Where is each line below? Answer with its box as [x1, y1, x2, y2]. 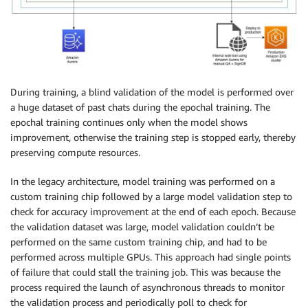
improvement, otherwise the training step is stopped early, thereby [10, 131, 296, 144]
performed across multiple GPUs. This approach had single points [10, 251, 291, 263]
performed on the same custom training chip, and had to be [10, 236, 267, 248]
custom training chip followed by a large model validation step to [10, 190, 292, 203]
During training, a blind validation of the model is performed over [10, 86, 294, 98]
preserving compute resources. [10, 146, 140, 159]
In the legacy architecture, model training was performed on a [10, 175, 275, 188]
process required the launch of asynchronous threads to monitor [10, 281, 285, 294]
